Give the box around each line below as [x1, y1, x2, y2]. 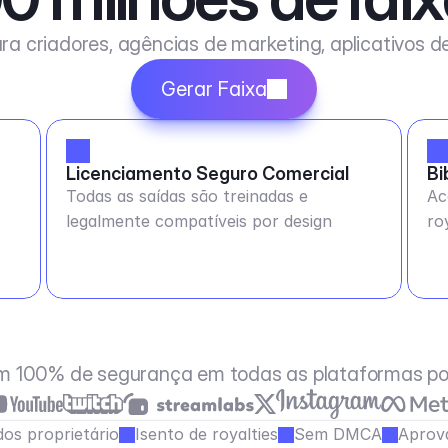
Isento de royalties [134, 424, 278, 444]
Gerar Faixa [161, 77, 267, 101]
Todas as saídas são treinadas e [65, 186, 308, 206]
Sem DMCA [293, 424, 382, 444]
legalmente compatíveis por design [65, 211, 332, 231]
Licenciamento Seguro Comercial [65, 163, 349, 184]
